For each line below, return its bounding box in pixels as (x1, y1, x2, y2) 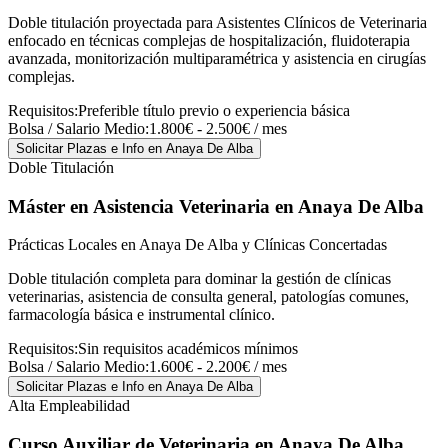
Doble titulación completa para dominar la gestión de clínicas (8, 270, 391, 288)
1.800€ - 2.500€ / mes (149, 120, 287, 137)
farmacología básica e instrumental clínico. (8, 306, 275, 324)
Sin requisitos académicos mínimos (78, 340, 298, 358)
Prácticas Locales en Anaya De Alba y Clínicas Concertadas (8, 236, 387, 254)
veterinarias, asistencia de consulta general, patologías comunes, (8, 288, 409, 306)
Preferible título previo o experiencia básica (78, 102, 350, 119)
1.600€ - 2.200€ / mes (149, 358, 287, 376)
